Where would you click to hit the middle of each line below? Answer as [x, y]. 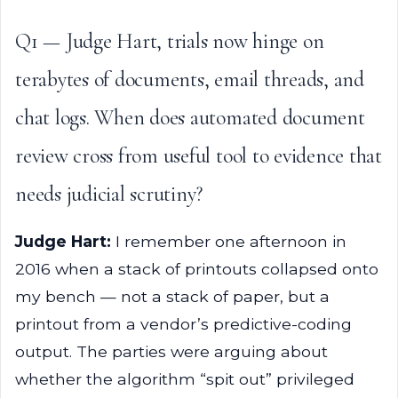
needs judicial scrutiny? [109, 194]
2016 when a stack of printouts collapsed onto [197, 269]
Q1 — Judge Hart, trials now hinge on [170, 41]
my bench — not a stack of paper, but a [172, 296]
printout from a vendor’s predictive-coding [183, 324]
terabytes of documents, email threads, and [190, 80]
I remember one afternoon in [229, 241]
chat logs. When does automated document [190, 118]
